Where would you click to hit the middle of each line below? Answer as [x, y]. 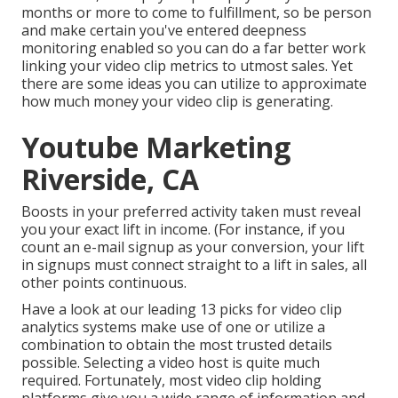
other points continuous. [104, 283]
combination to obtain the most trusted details [177, 345]
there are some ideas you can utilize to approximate [194, 84]
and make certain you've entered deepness [164, 31]
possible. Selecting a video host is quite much [171, 363]
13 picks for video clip [271, 310]
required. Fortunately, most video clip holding [171, 381]
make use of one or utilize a [231, 327]
